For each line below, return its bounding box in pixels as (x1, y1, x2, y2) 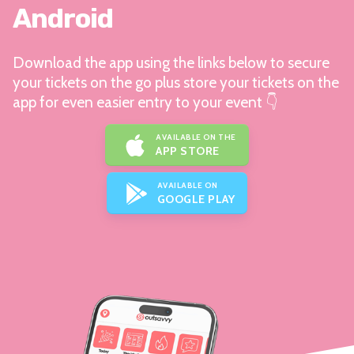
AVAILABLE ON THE (156, 131, 236, 142)
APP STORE (156, 143, 220, 158)
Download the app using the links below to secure (13, 54, 330, 73)
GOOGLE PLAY (156, 191, 235, 206)
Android (13, 2, 113, 36)
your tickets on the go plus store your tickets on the (13, 73, 339, 92)
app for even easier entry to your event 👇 (13, 93, 277, 112)
